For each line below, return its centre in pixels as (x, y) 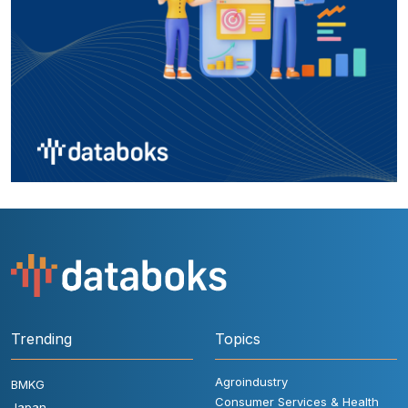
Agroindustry (251, 382)
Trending (41, 339)
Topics (238, 339)
